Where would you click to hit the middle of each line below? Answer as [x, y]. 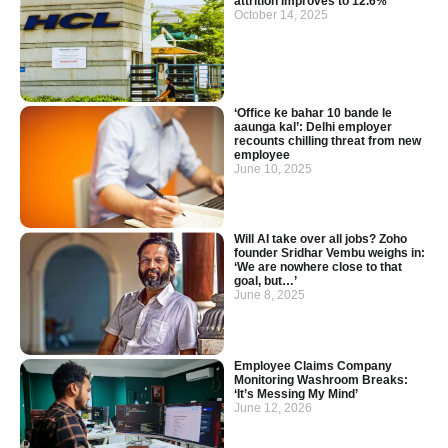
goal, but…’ [265, 281]
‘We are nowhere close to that [318, 267]
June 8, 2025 [269, 295]
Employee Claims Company [313, 365]
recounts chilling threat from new [327, 140]
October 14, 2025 [281, 14]
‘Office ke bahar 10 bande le [313, 112]
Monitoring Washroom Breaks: [321, 379]
